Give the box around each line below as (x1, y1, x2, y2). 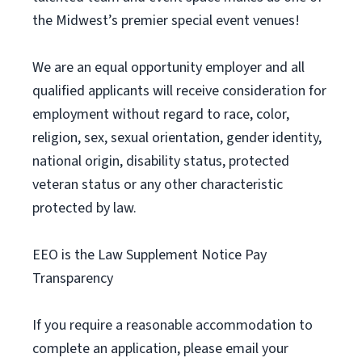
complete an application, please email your (32, 339, 288, 359)
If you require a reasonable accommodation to (32, 315, 313, 335)
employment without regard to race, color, (32, 104, 289, 124)
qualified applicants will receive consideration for (32, 81, 326, 101)
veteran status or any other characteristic (32, 175, 283, 195)
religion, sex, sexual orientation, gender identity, (32, 128, 322, 148)
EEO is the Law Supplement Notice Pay (32, 245, 267, 265)
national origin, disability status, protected (32, 151, 289, 171)
